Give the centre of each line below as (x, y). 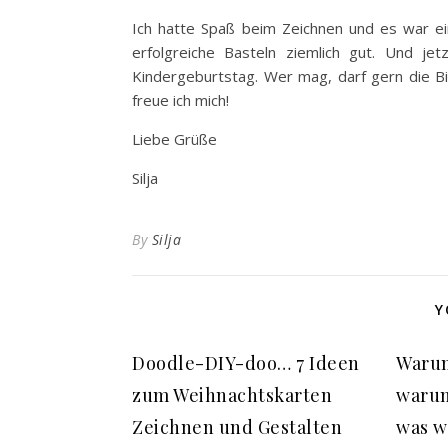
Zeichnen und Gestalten (237, 427)
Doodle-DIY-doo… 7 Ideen (246, 363)
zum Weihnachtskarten (232, 395)
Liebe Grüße (174, 139)
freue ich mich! (180, 100)
